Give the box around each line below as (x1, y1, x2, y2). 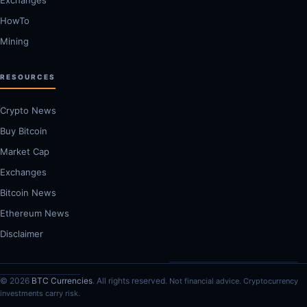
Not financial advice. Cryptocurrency (169, 275, 298, 286)
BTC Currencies (32, 275, 93, 286)
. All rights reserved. (93, 275, 169, 286)
